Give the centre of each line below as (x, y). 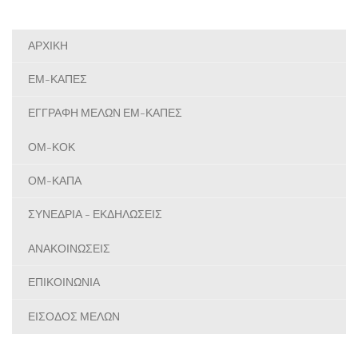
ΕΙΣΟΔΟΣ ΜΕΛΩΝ (74, 317)
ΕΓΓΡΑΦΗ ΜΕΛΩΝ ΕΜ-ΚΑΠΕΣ (105, 114)
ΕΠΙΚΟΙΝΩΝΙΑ (64, 283)
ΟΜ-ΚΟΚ (52, 148)
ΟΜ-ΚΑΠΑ (55, 182)
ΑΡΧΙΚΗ (48, 47)
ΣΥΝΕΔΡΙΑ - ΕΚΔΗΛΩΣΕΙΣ (95, 215)
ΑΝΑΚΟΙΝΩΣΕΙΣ (69, 249)
